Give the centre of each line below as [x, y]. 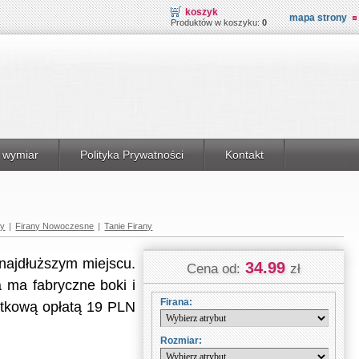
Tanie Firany [129, 226]
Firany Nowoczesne [55, 226]
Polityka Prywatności [132, 155]
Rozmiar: [181, 341]
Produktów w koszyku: [216, 22]
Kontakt [244, 155]
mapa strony [318, 18]
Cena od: [214, 269]
